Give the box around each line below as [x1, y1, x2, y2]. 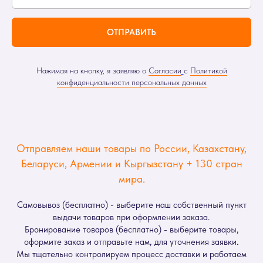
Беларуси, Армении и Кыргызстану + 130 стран [21, 157, 242, 170]
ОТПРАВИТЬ [107, 26, 156, 38]
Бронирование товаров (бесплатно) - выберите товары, [24, 224, 239, 235]
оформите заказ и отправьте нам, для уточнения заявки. [24, 237, 239, 247]
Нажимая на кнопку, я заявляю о [36, 66, 149, 75]
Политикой [190, 66, 227, 75]
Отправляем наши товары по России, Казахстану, [16, 142, 247, 154]
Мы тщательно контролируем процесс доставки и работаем [16, 249, 247, 259]
